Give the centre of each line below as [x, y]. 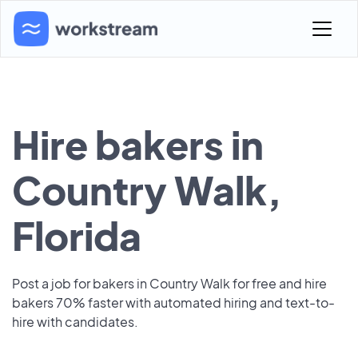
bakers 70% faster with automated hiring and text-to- [173, 302]
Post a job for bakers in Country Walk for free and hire [169, 283]
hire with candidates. [75, 322]
